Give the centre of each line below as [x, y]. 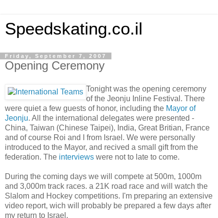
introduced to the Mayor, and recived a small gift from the [101, 147]
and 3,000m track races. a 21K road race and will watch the [106, 186]
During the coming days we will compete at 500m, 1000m [103, 176]
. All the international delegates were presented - [111, 118]
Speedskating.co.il [74, 29]
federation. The [32, 157]
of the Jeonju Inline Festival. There [145, 98]
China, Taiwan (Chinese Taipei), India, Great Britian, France [107, 127]
